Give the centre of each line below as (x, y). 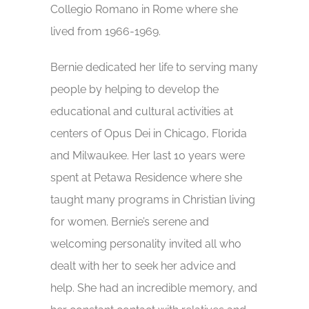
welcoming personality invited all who (146, 243)
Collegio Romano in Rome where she (144, 9)
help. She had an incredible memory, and (154, 288)
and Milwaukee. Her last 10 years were (148, 155)
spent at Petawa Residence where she (147, 177)
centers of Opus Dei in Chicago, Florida (149, 133)
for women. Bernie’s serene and (130, 221)
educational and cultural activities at (142, 111)
